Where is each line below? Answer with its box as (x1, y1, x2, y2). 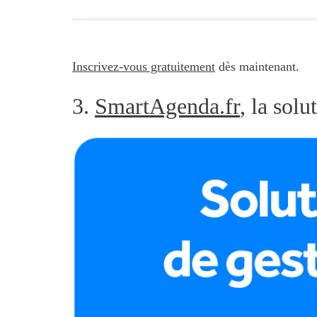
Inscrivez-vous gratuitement (72, 59, 215, 74)
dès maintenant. (215, 59, 299, 74)
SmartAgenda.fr (95, 93, 240, 119)
